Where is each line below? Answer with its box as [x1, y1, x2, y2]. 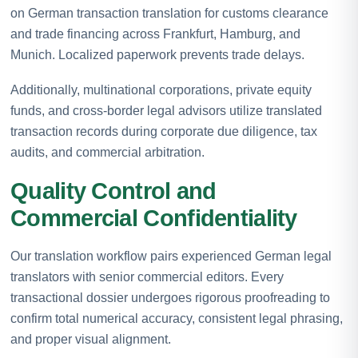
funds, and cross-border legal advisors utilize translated [10, 103, 322, 117]
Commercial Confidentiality [10, 205, 297, 231]
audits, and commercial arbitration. [10, 145, 205, 159]
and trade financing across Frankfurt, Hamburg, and [10, 26, 300, 41]
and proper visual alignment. [10, 332, 171, 346]
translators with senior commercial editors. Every [10, 269, 284, 284]
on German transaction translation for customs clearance [10, 6, 328, 20]
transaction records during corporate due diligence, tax [10, 124, 317, 138]
